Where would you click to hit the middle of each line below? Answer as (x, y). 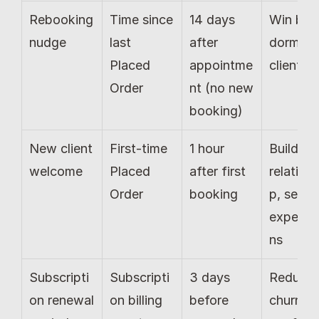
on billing (136, 300)
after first (218, 172)
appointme (221, 66)
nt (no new (221, 88)
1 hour (207, 149)
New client (61, 149)
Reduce (292, 278)
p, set (286, 194)
